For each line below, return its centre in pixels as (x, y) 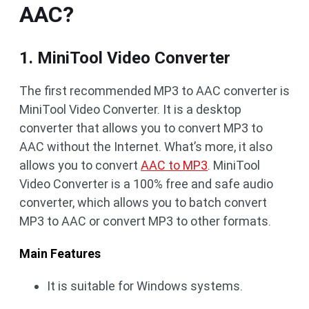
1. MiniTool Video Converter (125, 58)
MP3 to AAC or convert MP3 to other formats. (145, 221)
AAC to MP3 (174, 165)
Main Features (60, 253)
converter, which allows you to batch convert (143, 202)
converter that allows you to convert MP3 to (141, 128)
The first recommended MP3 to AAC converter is (154, 91)
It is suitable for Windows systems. (145, 286)
